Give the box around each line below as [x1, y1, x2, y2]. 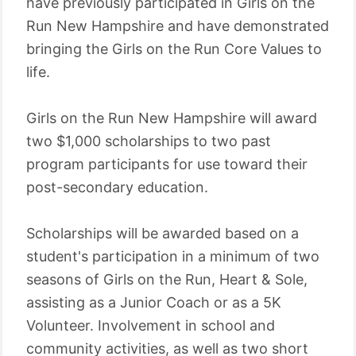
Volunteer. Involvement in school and [26, 317, 275, 334]
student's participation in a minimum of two [26, 248, 319, 265]
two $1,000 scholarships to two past [26, 133, 271, 149]
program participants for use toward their [26, 156, 308, 172]
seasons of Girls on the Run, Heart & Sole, [26, 271, 308, 288]
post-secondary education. [26, 179, 208, 195]
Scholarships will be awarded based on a [26, 225, 299, 242]
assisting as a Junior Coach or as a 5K [26, 294, 281, 311]
